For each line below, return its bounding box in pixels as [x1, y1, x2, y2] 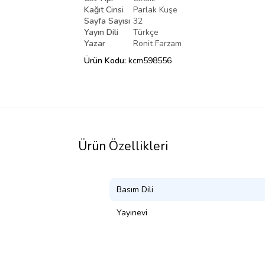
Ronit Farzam [133, 37, 182, 49]
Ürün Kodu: [84, 54, 128, 66]
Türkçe [133, 26, 159, 38]
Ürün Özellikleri [78, 137, 168, 154]
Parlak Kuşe [133, 4, 177, 15]
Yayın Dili [84, 26, 118, 38]
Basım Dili [117, 183, 153, 195]
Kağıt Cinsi [84, 4, 124, 15]
